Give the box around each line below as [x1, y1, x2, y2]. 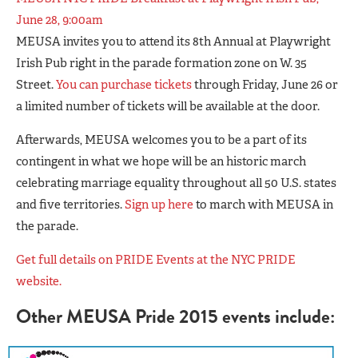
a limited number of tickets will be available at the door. [16, 97, 320, 114]
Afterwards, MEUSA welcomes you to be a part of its [16, 131, 307, 148]
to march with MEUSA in [193, 196, 333, 213]
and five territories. [16, 196, 125, 213]
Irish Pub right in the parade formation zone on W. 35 [16, 54, 307, 71]
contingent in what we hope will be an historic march [16, 153, 306, 169]
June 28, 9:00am [16, 11, 103, 28]
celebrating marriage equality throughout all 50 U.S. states [16, 174, 336, 191]
